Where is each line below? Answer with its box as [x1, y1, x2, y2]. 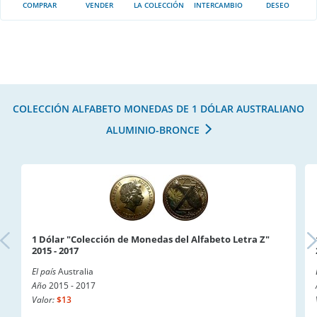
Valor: [32, 294, 54, 306]
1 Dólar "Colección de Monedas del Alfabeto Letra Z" [32, 233, 270, 246]
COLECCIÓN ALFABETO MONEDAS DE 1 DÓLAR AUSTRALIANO [13, 102, 304, 115]
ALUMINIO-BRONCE [105, 123, 200, 137]
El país [32, 265, 56, 277]
